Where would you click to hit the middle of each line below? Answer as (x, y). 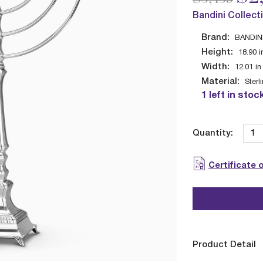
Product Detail (224, 245)
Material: (220, 82)
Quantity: (213, 134)
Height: (217, 52)
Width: (215, 67)
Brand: (215, 38)
